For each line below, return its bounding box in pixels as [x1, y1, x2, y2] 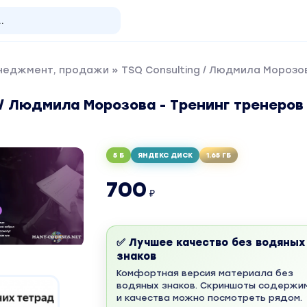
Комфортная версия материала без [116, 268, 293, 278]
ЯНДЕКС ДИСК [137, 151, 193, 160]
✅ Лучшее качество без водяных [116, 236, 305, 249]
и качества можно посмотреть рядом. [116, 293, 302, 303]
